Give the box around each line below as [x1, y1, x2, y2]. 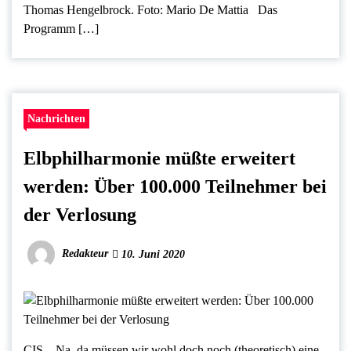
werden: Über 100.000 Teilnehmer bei [24, 175, 327, 197]
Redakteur [62, 247, 108, 259]
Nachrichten [27, 111, 85, 125]
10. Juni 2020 [118, 248, 185, 260]
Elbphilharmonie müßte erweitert [24, 147, 295, 168]
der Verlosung [24, 204, 136, 225]
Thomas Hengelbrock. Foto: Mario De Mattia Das [24, 2, 277, 16]
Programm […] [24, 21, 99, 35]
